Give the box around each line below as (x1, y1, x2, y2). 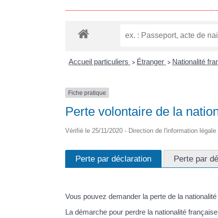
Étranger (136, 57, 166, 66)
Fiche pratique (68, 89, 107, 96)
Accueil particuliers (68, 57, 130, 66)
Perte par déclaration (75, 154, 152, 164)
